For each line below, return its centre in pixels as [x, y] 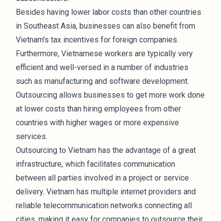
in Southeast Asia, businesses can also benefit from [106, 26]
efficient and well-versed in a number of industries [102, 67]
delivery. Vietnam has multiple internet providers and [106, 192]
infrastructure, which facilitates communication [95, 164]
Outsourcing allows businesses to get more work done [110, 95]
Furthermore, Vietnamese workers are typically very [104, 54]
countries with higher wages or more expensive [97, 123]
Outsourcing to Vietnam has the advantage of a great [106, 150]
